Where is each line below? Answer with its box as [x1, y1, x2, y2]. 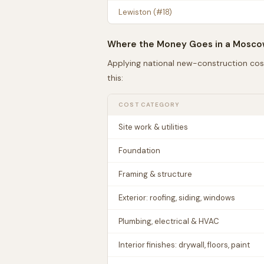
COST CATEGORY [118, 101, 180, 108]
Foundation [118, 146, 160, 156]
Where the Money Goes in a [107, 38, 233, 50]
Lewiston [118, 7, 151, 17]
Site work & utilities [118, 122, 188, 132]
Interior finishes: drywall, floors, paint [118, 240, 250, 250]
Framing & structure [118, 169, 192, 179]
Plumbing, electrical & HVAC [118, 216, 219, 226]
